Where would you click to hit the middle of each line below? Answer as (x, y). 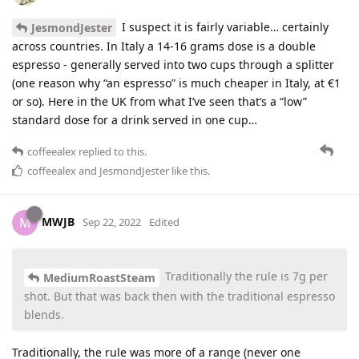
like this (188, 171)
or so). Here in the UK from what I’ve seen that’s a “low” (159, 102)
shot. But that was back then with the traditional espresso (179, 296)
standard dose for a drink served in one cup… (135, 120)
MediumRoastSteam (99, 278)
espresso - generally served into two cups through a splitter (173, 65)
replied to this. (111, 152)
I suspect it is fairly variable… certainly (224, 26)
